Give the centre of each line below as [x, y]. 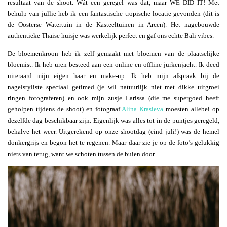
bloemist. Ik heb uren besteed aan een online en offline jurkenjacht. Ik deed [113, 65]
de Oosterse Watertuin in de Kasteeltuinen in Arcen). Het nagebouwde [113, 25]
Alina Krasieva [143, 109]
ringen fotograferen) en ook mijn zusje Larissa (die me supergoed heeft [113, 98]
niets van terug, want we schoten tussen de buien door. [82, 154]
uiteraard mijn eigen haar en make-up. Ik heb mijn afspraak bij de [113, 76]
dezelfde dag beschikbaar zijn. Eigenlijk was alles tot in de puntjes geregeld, [113, 121]
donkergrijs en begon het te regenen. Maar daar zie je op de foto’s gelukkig [113, 143]
